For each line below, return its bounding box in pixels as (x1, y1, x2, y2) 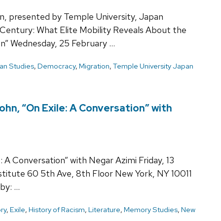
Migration (79, 61, 110, 71)
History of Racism (29, 204, 85, 215)
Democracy (37, 61, 75, 71)
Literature (88, 204, 120, 215)
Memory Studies (124, 204, 178, 215)
